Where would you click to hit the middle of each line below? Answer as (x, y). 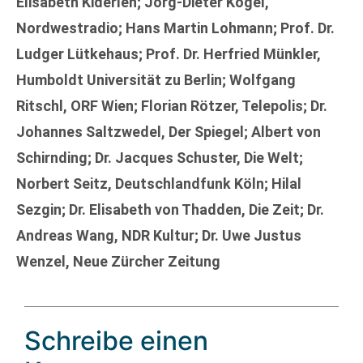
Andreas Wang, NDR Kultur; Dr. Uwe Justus (159, 235)
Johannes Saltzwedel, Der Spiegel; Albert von (169, 131)
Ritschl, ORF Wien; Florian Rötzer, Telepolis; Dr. (172, 105)
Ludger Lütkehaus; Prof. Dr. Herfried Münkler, (169, 53)
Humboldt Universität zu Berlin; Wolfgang (156, 79)
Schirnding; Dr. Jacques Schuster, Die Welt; (160, 157)
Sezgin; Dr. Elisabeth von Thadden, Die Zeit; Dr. (170, 209)
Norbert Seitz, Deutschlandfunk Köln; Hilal (159, 183)
